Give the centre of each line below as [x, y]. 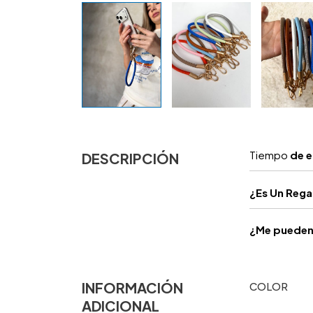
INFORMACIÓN [132, 288]
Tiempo [269, 155]
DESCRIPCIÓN [130, 159]
